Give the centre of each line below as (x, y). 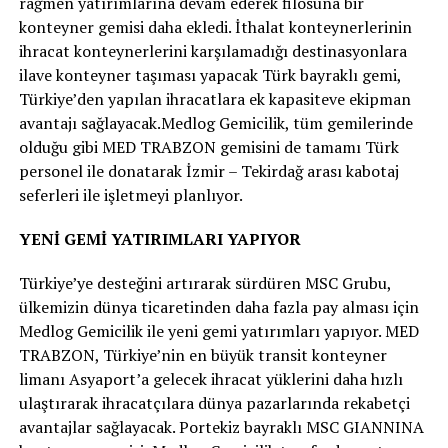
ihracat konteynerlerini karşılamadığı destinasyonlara (212, 50)
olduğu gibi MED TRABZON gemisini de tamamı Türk (208, 146)
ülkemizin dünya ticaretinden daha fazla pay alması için (218, 306)
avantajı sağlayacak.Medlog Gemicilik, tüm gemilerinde (215, 122)
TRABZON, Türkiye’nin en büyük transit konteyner (202, 354)
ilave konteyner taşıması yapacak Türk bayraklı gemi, (209, 74)
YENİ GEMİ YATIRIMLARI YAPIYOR (159, 238)
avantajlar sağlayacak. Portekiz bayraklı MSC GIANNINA (221, 426)
